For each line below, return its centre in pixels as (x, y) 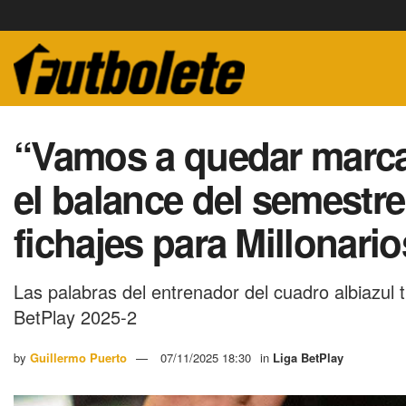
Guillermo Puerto (78, 357)
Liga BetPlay (308, 357)
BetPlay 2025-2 (75, 316)
